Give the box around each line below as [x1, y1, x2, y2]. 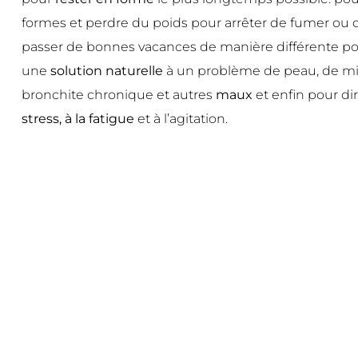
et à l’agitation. [133, 111, 228, 127]
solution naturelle [50, 63, 163, 79]
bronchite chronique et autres [21, 87, 213, 103]
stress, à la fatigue [21, 111, 134, 127]
